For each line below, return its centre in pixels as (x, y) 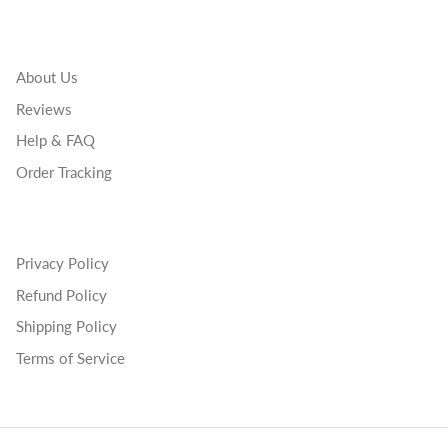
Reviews (44, 108)
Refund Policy (61, 294)
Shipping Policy (66, 326)
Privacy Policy (62, 263)
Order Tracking (64, 171)
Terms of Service (70, 357)
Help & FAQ (55, 140)
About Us (47, 77)
